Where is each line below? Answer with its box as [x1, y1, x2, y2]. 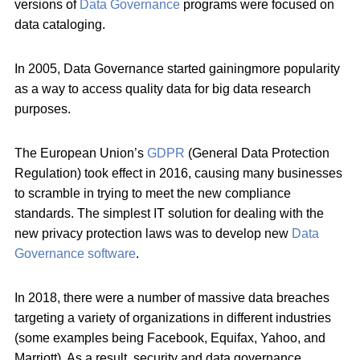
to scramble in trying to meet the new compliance [14, 186, 291, 200]
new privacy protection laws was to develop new [14, 226, 292, 240]
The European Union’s [14, 145, 147, 160]
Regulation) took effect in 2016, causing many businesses [14, 166, 342, 180]
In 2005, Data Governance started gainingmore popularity [14, 61, 340, 76]
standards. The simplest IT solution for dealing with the [14, 206, 324, 220]
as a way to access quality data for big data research [14, 81, 311, 96]
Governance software [14, 246, 136, 260]
